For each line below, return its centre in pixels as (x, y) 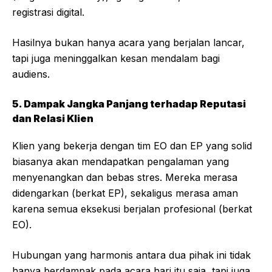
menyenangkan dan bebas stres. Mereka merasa (125, 178)
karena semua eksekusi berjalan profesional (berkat (132, 209)
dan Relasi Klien (53, 119)
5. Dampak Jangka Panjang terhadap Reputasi (129, 104)
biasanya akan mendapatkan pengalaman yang (121, 162)
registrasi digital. (48, 12)
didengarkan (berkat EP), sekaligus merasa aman (125, 193)
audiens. (31, 74)
